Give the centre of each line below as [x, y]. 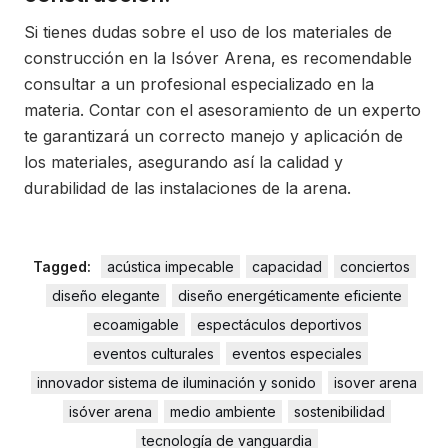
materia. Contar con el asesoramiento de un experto [222, 110]
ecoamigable [135, 324]
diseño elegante [106, 295]
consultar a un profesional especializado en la [199, 84]
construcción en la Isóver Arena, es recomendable [218, 58]
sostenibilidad [339, 411]
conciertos [374, 266]
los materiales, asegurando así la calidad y [183, 162]
